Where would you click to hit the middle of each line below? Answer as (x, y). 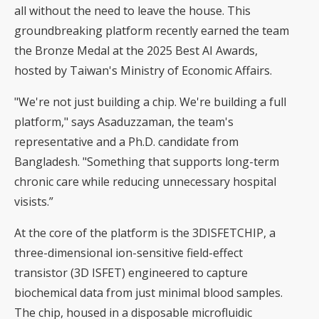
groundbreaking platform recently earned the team (152, 31)
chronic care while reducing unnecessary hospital (145, 182)
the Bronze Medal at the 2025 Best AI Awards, (136, 51)
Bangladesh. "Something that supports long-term (147, 162)
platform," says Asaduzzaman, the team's (124, 122)
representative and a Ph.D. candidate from (126, 142)
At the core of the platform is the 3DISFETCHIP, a (145, 233)
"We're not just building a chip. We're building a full (150, 102)
